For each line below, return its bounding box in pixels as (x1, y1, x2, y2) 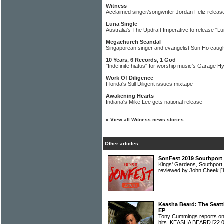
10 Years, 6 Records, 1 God (106, 57, 176, 63)
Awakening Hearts (106, 93, 154, 99)
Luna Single (106, 21, 137, 27)
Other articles (105, 141, 138, 146)
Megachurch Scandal (106, 39, 161, 45)
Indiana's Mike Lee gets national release (106, 99, 202, 105)
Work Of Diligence (106, 75, 153, 81)
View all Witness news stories (110, 117, 184, 122)
